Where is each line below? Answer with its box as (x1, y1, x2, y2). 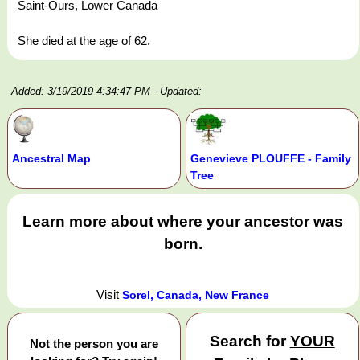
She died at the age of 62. (18, 34, 150, 48)
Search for (209, 332, 290, 350)
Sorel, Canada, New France (122, 288, 270, 301)
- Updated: (153, 85, 202, 98)
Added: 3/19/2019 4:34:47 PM (11, 85, 150, 98)
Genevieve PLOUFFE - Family (190, 152, 351, 166)
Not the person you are (29, 336, 158, 350)
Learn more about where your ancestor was (22, 213, 344, 231)
